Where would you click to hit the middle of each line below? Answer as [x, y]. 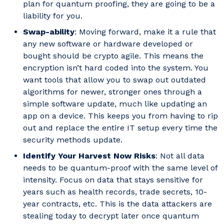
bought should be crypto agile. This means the [113, 56]
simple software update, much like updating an [115, 104]
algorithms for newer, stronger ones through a [112, 92]
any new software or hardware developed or [108, 44]
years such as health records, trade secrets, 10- [115, 192]
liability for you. [53, 16]
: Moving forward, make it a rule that [145, 32]
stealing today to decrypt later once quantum [111, 216]
